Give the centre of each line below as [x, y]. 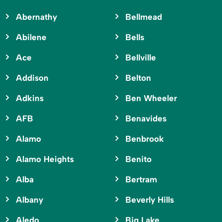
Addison [32, 78]
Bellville [140, 58]
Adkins [30, 98]
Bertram [141, 180]
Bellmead [143, 17]
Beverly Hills [149, 200]
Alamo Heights [45, 159]
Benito [138, 159]
